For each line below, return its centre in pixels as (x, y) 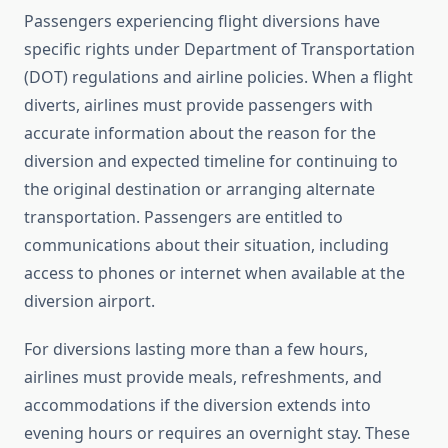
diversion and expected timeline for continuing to (211, 161)
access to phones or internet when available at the (214, 273)
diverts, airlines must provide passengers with (198, 105)
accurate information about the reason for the (200, 133)
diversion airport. (89, 301)
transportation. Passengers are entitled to (183, 217)
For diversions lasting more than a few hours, (196, 349)
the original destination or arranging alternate (199, 189)
